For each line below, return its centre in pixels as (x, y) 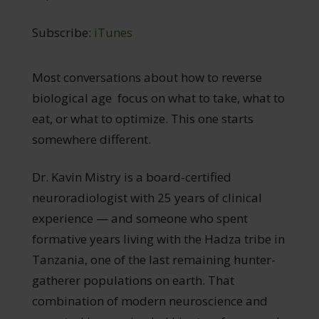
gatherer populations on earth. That (133, 280)
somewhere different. (91, 139)
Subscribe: (63, 32)
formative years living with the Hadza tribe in (158, 239)
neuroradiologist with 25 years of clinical (147, 197)
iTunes (113, 32)
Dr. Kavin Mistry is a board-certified (131, 177)
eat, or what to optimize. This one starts (142, 118)
